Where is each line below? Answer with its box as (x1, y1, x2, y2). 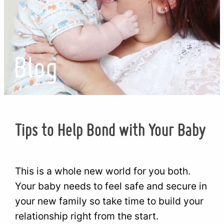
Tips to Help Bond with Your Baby (15, 118, 206, 140)
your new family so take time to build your (15, 195, 204, 207)
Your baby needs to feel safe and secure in (15, 180, 207, 192)
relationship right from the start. (15, 210, 159, 222)
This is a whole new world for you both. (15, 165, 191, 177)
